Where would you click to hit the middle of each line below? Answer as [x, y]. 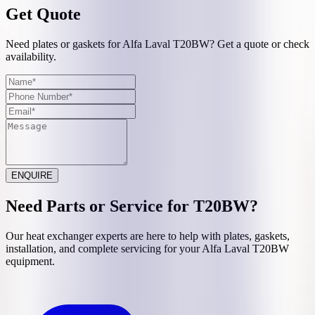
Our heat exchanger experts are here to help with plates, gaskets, [148, 236]
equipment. [30, 261]
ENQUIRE [32, 176]
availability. [31, 57]
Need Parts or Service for [99, 206]
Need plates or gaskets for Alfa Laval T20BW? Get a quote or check [157, 44]
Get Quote [43, 14]
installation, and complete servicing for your [104, 249]
